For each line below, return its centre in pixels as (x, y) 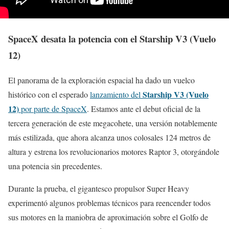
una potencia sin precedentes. (55, 166)
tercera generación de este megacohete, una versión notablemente (113, 123)
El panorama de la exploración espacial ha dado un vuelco (101, 80)
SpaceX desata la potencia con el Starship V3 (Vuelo (112, 38)
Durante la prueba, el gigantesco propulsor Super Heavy (99, 188)
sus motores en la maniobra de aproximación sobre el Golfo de (108, 217)
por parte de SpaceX (53, 108)
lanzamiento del (116, 94)
